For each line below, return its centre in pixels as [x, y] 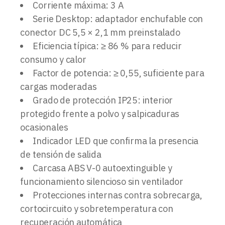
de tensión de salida [61, 154]
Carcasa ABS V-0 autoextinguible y [102, 168]
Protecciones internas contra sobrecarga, [118, 195]
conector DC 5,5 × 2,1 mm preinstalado [100, 32]
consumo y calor [53, 59]
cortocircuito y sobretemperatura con [97, 208]
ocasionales [44, 127]
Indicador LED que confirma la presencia [116, 141]
